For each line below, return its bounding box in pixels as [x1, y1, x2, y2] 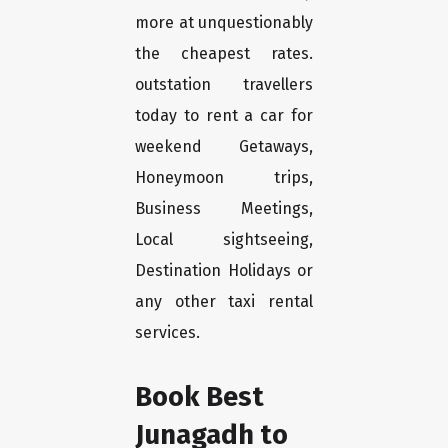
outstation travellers [135, 75, 313, 95]
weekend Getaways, [135, 137, 313, 157]
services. [135, 323, 200, 343]
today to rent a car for [135, 106, 313, 126]
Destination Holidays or [135, 261, 313, 281]
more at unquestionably [135, 13, 313, 33]
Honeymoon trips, [135, 168, 313, 188]
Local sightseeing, [135, 230, 313, 250]
